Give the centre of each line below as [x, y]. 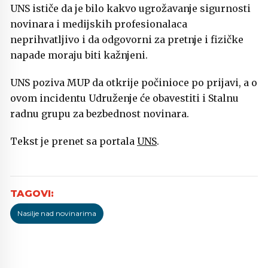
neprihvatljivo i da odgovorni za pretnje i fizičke [127, 39]
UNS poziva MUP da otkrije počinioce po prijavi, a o [134, 82]
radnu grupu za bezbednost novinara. [100, 113]
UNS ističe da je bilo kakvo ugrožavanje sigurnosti [130, 8]
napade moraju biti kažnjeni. [79, 55]
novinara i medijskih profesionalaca [99, 24]
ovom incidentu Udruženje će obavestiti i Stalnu [124, 98]
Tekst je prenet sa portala [74, 141]
